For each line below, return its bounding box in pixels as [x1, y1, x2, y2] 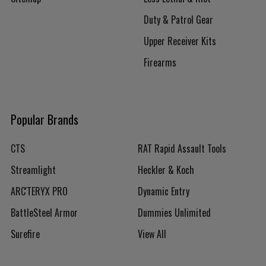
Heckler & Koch [138, 163, 194, 177]
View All [138, 227, 166, 241]
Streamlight [11, 163, 56, 177]
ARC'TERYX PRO [11, 184, 68, 198]
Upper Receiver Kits [144, 34, 216, 48]
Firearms [144, 55, 176, 69]
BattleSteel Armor [11, 205, 78, 220]
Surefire [11, 227, 40, 241]
